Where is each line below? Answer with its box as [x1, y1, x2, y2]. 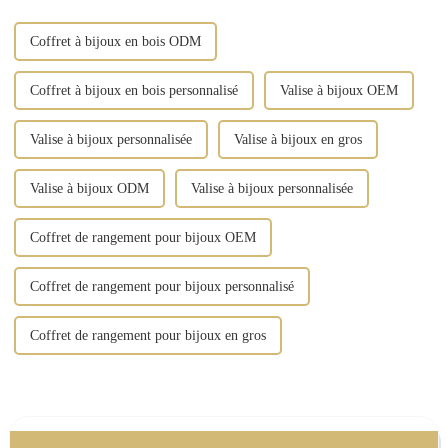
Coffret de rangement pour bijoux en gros [29, 328, 266, 344]
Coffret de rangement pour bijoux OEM [29, 230, 256, 246]
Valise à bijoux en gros [233, 132, 362, 148]
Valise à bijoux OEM [279, 83, 398, 99]
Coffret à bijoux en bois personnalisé [29, 83, 238, 99]
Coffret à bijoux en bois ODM [29, 34, 201, 50]
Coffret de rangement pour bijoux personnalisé [29, 279, 294, 295]
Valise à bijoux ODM [29, 181, 149, 197]
